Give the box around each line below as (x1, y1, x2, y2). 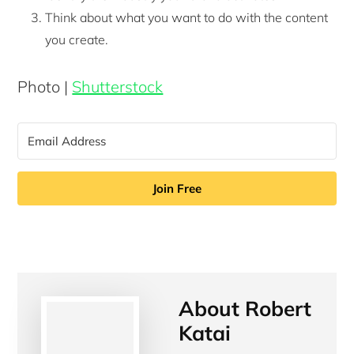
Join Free (153, 180, 201, 196)
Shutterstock (72, 76, 164, 96)
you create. (45, 31, 109, 47)
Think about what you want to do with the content (45, 9, 329, 25)
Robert (245, 295, 312, 322)
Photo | (17, 76, 73, 96)
